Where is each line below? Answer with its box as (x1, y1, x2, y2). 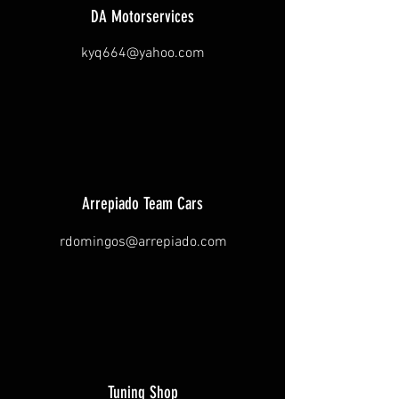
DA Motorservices (91, 6, 194, 27)
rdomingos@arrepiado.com (59, 233, 227, 251)
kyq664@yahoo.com (81, 45, 205, 62)
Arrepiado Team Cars (82, 193, 203, 214)
